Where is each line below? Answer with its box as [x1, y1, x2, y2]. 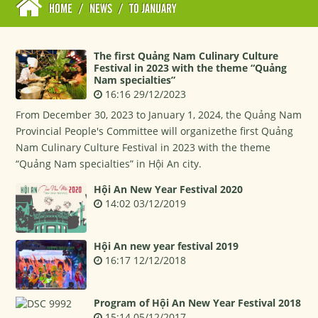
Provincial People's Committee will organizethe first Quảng [16, 124, 294, 138]
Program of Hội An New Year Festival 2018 [94, 296, 302, 309]
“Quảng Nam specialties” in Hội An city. [16, 157, 202, 170]
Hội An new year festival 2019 [94, 239, 239, 253]
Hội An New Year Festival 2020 [94, 182, 243, 196]
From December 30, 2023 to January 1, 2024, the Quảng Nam [16, 108, 302, 121]
